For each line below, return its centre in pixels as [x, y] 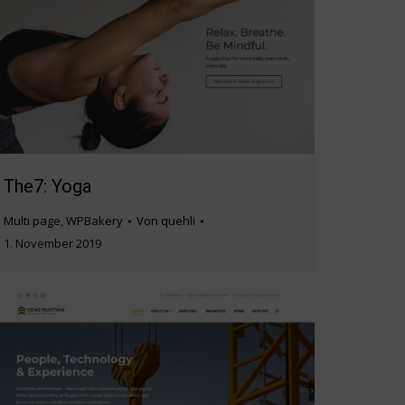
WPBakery [94, 221]
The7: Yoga [47, 187]
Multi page [32, 221]
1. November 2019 [52, 244]
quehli [178, 221]
